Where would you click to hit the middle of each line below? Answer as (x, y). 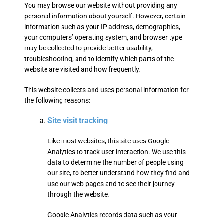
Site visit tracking (77, 120)
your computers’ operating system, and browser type (103, 37)
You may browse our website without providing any (101, 5)
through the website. (78, 194)
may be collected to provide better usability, (88, 48)
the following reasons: (57, 100)
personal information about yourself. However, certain (105, 16)
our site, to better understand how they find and (119, 173)
